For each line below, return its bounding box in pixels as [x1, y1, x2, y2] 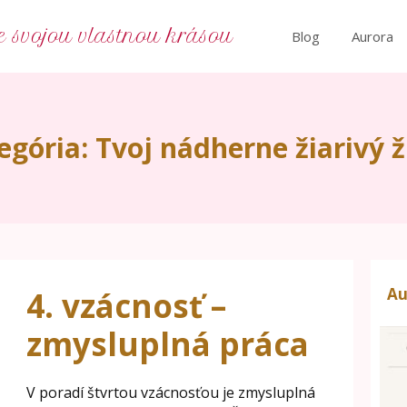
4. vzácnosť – [25, 284, 226, 327]
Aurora [352, 26, 393, 45]
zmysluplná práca [25, 323, 309, 365]
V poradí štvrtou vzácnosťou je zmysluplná [25, 382, 315, 402]
